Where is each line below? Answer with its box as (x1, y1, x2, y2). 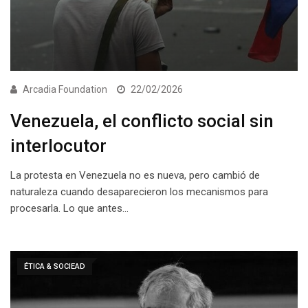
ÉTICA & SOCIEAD (24, 262, 85, 272)
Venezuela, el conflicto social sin (10, 111, 274, 132)
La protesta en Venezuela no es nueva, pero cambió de (10, 169, 260, 182)
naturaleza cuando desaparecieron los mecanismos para (10, 186, 268, 199)
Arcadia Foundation (23, 84, 107, 96)
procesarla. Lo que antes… (10, 202, 129, 215)
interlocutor (10, 135, 107, 157)
